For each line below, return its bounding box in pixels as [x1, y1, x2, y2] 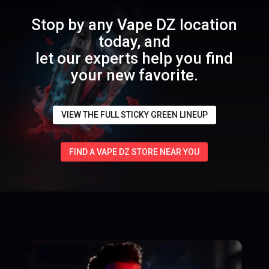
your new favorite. [70, 65, 198, 84]
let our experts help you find [35, 49, 234, 67]
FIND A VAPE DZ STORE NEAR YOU [69, 147, 200, 157]
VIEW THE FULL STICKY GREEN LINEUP [61, 110, 208, 120]
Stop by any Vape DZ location [31, 15, 238, 34]
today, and [98, 32, 171, 50]
